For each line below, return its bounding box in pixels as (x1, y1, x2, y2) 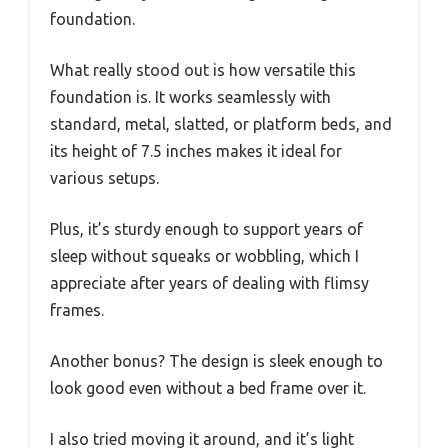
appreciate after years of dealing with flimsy (50, 274, 369, 293)
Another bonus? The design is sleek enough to (50, 352, 383, 371)
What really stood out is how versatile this (50, 61, 356, 80)
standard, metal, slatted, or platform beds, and (50, 115, 392, 134)
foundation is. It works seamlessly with (50, 88, 331, 107)
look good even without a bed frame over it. (50, 379, 366, 398)
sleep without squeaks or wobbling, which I (50, 247, 359, 266)
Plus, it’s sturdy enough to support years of (50, 220, 363, 239)
